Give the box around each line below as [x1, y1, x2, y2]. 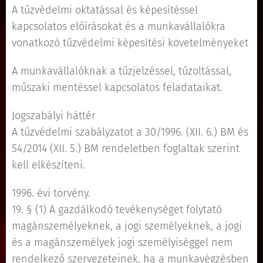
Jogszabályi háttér [12, 109, 96, 122]
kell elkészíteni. [12, 159, 85, 171]
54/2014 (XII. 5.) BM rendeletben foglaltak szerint [12, 142, 240, 155]
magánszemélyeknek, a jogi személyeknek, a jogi [12, 220, 242, 232]
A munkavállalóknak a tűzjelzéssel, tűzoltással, [12, 65, 231, 77]
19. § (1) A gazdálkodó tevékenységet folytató [12, 203, 222, 216]
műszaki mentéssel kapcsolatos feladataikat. [12, 81, 222, 94]
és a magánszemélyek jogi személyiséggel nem [12, 236, 232, 249]
